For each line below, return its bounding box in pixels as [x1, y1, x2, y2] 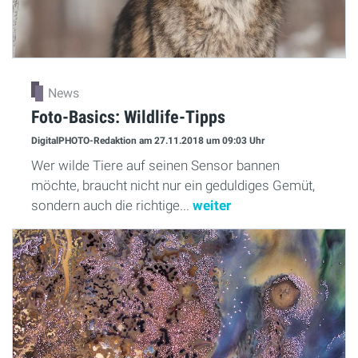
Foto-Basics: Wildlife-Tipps [31, 105, 225, 127]
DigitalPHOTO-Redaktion [31, 135, 139, 147]
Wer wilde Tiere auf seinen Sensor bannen [31, 157, 280, 173]
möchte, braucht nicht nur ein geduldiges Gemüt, [31, 177, 315, 193]
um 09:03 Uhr [206, 135, 265, 147]
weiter [193, 197, 231, 213]
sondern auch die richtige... [31, 197, 193, 213]
